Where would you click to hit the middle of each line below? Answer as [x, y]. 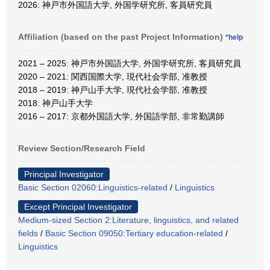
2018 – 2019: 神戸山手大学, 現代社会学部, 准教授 [113, 90]
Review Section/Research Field [82, 148]
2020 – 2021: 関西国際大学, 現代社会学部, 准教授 [113, 77]
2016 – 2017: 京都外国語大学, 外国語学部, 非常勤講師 [121, 116]
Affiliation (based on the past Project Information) [122, 37]
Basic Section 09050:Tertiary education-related [134, 233]
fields [28, 233]
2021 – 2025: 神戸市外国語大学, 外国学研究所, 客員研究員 [130, 63]
